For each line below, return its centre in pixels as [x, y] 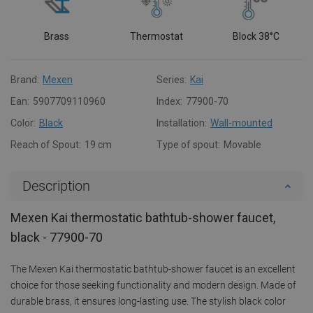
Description [56, 185]
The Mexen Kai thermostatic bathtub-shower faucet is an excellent [153, 269]
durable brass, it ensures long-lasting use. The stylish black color [148, 301]
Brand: [25, 79]
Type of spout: [188, 144]
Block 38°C [256, 36]
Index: [169, 101]
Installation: [182, 123]
